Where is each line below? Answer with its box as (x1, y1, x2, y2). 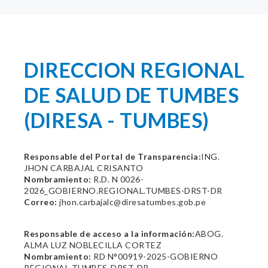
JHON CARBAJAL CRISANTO (24, 163, 143, 173)
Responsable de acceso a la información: (24, 229, 195, 239)
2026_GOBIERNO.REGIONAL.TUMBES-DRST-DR (24, 185, 223, 196)
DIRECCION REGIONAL (24, 57, 244, 82)
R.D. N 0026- (91, 174, 144, 184)
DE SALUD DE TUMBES (24, 83, 239, 107)
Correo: (24, 197, 57, 207)
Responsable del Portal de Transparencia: (24, 151, 201, 162)
